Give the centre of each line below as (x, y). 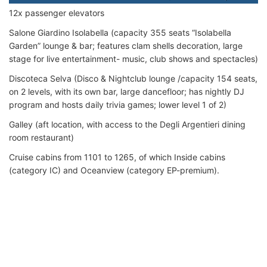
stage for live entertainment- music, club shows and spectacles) (133, 58)
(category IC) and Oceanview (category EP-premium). (114, 170)
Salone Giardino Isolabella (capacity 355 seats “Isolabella (120, 32)
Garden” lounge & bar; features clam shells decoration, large (126, 45)
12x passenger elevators (57, 13)
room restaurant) (41, 137)
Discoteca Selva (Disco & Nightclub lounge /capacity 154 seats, (133, 78)
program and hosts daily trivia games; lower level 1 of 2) (118, 104)
